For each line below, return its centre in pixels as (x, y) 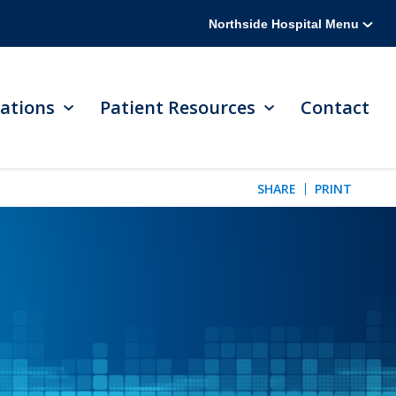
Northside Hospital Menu (286, 23)
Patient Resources (178, 108)
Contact (335, 108)
